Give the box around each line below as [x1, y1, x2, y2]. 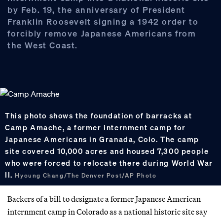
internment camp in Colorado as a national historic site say [7, 206, 207, 217]
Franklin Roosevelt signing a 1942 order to [7, 15, 199, 27]
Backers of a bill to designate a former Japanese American [7, 193, 201, 204]
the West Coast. [7, 39, 78, 51]
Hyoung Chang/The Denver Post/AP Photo [15, 172, 157, 180]
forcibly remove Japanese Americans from [7, 27, 196, 39]
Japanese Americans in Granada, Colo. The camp [5, 134, 200, 145]
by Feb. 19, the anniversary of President [7, 3, 186, 15]
